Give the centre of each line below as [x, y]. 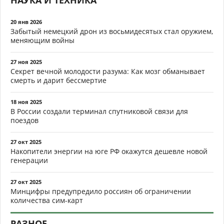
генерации [29, 160]
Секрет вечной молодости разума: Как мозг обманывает [108, 71]
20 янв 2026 [26, 22]
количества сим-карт [47, 200]
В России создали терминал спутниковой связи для [99, 111]
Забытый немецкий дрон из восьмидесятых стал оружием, [112, 31]
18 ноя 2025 [26, 102]
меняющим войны [42, 40]
